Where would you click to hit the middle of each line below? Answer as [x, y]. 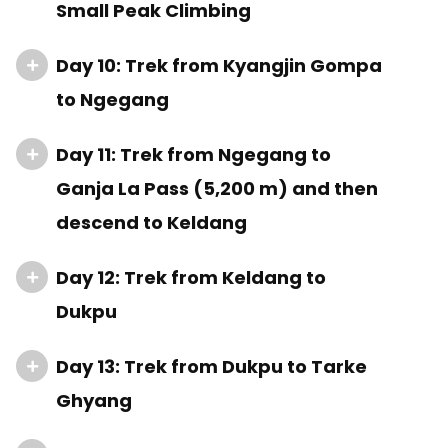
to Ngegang [112, 99]
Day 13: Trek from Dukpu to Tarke [211, 366]
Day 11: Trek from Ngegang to [193, 154]
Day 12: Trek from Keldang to [191, 277]
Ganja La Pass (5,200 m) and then [217, 188]
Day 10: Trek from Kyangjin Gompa [219, 65]
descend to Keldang [151, 222]
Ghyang [94, 400]
